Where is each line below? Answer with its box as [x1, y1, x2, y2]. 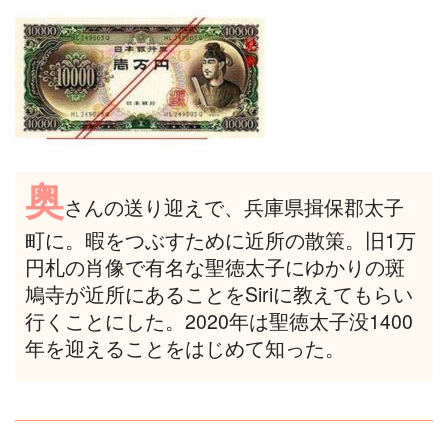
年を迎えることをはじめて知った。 [24, 333, 345, 362]
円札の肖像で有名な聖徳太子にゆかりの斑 [24, 252, 405, 281]
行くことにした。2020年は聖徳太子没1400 [24, 306, 413, 335]
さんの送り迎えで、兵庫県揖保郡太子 [63, 192, 404, 221]
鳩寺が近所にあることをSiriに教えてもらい [24, 279, 413, 308]
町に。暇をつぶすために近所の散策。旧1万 [24, 225, 416, 254]
